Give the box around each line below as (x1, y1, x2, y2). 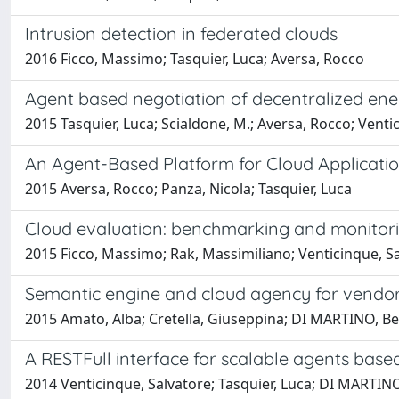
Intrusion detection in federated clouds (25, 22, 338, 45)
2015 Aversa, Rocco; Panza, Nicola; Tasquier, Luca (25, 179, 352, 199)
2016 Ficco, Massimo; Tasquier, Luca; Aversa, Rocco (25, 49, 364, 69)
